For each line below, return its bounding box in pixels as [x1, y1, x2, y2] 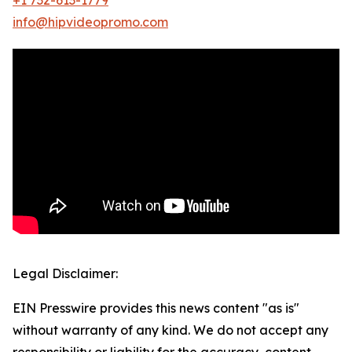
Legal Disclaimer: [13, 265, 118, 281]
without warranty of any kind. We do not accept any [13, 321, 328, 338]
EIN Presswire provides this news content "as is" [13, 299, 299, 316]
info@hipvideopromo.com [13, 13, 168, 30]
